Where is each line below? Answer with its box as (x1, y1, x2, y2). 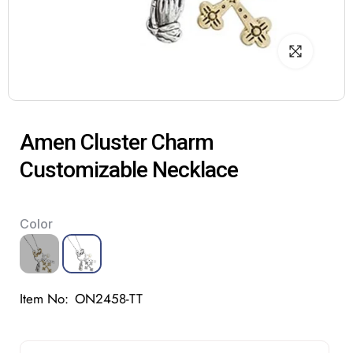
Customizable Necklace (20, 157, 238, 183)
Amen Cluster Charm (20, 129, 214, 155)
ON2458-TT (75, 289, 143, 308)
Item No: (20, 289, 69, 308)
